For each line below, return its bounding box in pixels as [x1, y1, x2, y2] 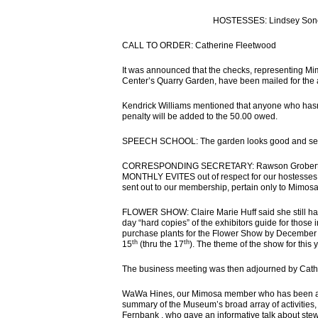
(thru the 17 [138, 239, 184, 249]
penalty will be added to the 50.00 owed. [122, 111, 278, 121]
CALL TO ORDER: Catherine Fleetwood [122, 40, 276, 50]
